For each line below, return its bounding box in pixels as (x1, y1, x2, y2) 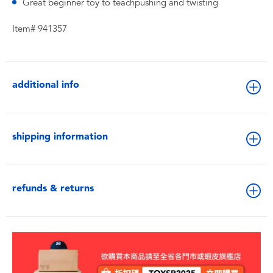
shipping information (12, 130, 108, 142)
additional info (12, 79, 79, 90)
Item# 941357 (12, 23, 67, 34)
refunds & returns (12, 182, 94, 194)
